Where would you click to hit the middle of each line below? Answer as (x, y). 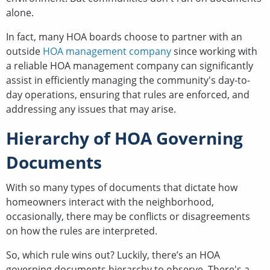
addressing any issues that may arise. (91, 109)
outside (24, 51)
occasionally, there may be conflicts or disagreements (128, 216)
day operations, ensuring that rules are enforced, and (128, 94)
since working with (214, 51)
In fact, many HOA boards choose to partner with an (124, 36)
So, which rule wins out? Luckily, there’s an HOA (113, 255)
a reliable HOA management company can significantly (130, 65)
